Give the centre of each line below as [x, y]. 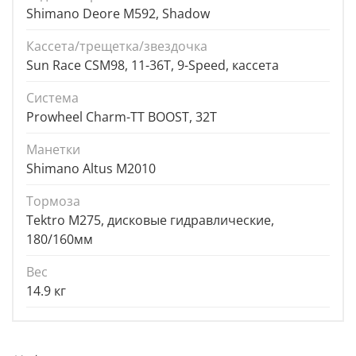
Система [52, 98]
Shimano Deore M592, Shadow [118, 14]
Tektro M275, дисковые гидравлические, [150, 221]
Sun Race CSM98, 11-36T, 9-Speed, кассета [153, 66]
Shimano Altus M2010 [91, 169]
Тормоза [53, 201]
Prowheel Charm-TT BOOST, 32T [122, 117]
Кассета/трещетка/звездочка [117, 46]
